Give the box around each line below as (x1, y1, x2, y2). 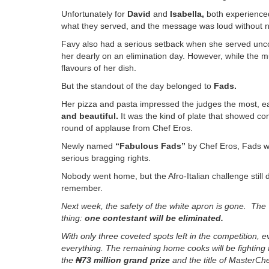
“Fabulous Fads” (115, 141, 186, 151)
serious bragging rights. (61, 153, 151, 163)
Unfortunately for (61, 8, 127, 19)
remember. (61, 183, 103, 193)
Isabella (170, 8, 202, 19)
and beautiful (61, 110, 116, 121)
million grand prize (94, 255, 170, 265)
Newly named (61, 141, 115, 151)
